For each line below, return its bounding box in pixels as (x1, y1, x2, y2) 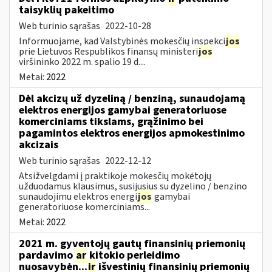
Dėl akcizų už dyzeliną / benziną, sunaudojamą (19, 90, 245, 106)
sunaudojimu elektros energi (19, 189, 137, 203)
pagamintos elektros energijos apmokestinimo (19, 125, 245, 141)
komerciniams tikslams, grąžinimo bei (19, 114, 203, 129)
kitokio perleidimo (87, 247, 180, 263)
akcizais (19, 137, 58, 152)
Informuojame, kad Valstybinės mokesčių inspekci (19, 34, 225, 48)
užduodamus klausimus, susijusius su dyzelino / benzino (19, 179, 247, 193)
